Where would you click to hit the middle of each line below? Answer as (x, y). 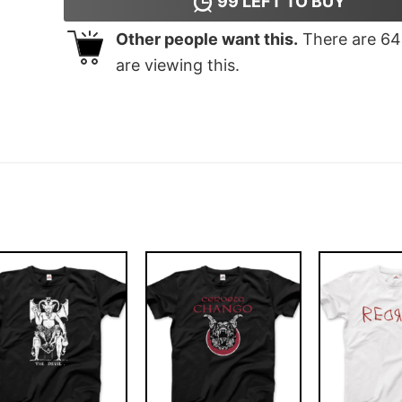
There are (339, 39)
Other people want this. (206, 39)
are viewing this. (177, 66)
